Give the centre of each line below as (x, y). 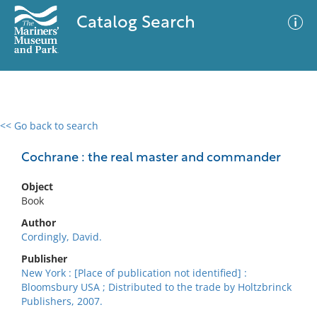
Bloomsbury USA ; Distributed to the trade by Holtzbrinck (156, 287)
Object (37, 186)
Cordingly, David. (62, 237)
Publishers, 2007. (62, 301)
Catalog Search (136, 23)
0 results (31, 134)
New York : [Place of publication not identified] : (134, 273)
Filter (285, 139)
